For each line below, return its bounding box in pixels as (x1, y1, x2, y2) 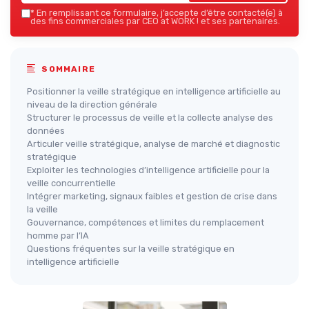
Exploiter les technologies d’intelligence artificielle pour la (27, 165, 270, 175)
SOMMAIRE (39, 64, 96, 74)
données (27, 126, 65, 136)
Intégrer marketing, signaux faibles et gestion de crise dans (27, 191, 277, 201)
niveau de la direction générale (27, 99, 157, 110)
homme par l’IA (27, 230, 89, 241)
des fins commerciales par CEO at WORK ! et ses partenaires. (30, 16, 280, 26)
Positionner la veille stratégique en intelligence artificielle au (27, 86, 281, 97)
